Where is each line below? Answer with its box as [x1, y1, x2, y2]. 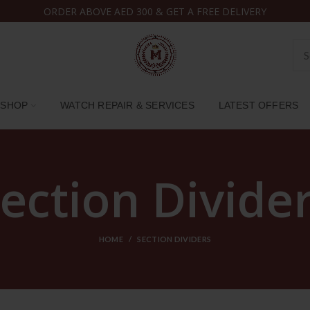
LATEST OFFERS [218, 100, 299, 111]
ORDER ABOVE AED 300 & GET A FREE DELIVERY [43, 4, 266, 18]
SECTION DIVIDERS [137, 235, 212, 244]
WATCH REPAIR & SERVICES [60, 100, 194, 111]
